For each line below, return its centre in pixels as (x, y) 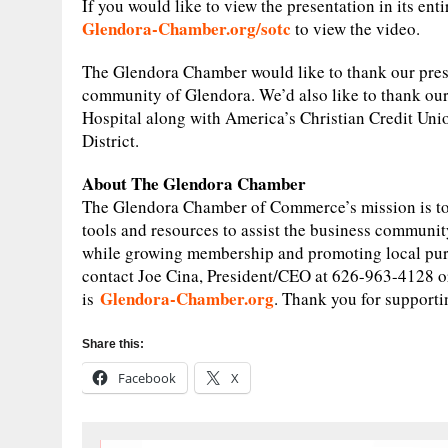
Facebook (147, 377)
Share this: (113, 343)
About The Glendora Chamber (194, 183)
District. (110, 140)
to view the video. (355, 28)
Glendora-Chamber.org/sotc (186, 28)
